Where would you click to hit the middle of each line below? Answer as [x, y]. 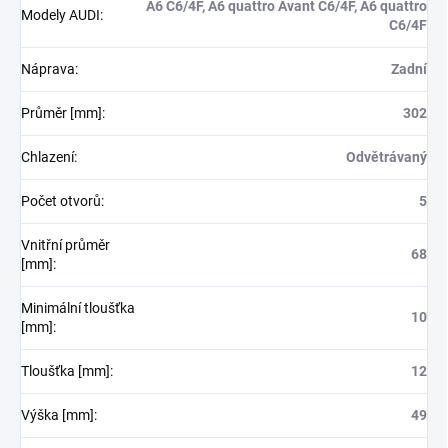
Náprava [48, 69]
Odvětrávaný [386, 157]
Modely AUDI [60, 15]
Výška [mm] [57, 415]
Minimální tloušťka [78, 308]
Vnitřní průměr [65, 245]
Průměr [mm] [61, 113]
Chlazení [47, 157]
